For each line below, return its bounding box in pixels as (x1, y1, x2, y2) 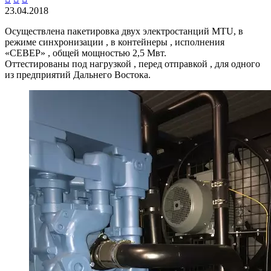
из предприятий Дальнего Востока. (5, 69, 151, 80)
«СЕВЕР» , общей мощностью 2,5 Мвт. (5, 47, 166, 58)
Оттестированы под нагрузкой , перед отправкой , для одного (5, 58, 260, 69)
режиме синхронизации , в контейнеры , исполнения (5, 36, 224, 47)
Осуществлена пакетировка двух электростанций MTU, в (5, 25, 243, 36)
